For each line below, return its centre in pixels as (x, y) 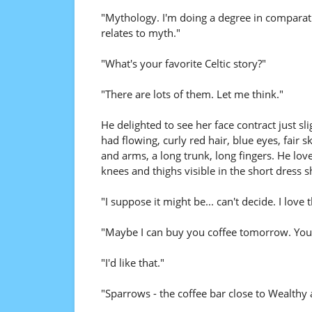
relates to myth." (140, 33)
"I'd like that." (132, 263)
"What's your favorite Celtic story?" (183, 63)
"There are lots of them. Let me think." (192, 94)
